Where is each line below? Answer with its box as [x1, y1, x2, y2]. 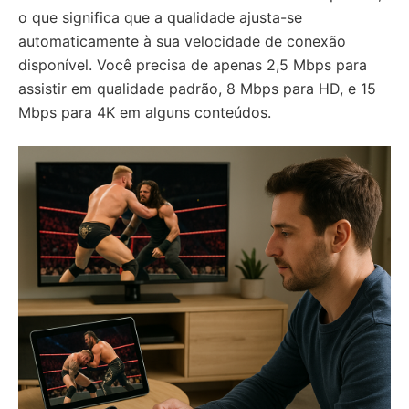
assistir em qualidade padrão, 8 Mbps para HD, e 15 [18, 79, 376, 99]
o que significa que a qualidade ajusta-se [18, 8, 302, 27]
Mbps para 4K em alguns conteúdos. [18, 103, 271, 122]
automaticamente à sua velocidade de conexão [18, 32, 346, 51]
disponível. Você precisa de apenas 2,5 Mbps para [18, 56, 367, 75]
